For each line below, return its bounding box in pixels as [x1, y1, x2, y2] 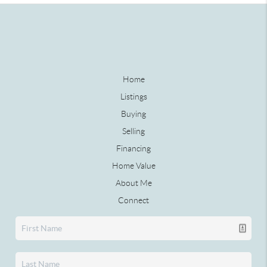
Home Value [111, 160, 156, 170]
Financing [116, 143, 151, 153]
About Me [115, 178, 152, 188]
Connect [118, 195, 149, 205]
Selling [122, 126, 145, 136]
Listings [120, 91, 147, 101]
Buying [121, 108, 146, 119]
